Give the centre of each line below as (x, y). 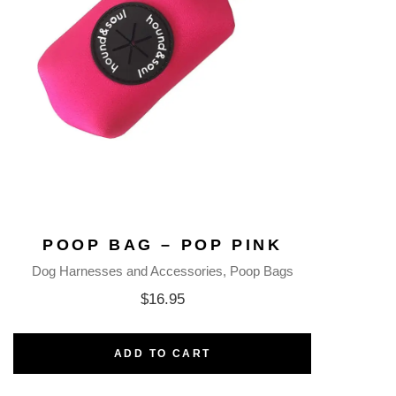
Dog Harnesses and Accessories (127, 270)
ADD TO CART (162, 353)
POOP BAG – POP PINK (162, 244)
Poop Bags (261, 270)
